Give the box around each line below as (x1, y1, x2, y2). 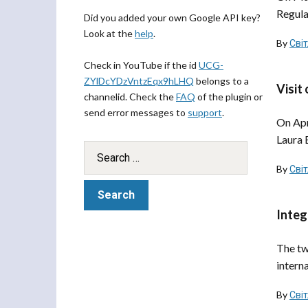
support (188, 107, 222, 118)
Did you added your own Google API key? (84, 12, 261, 23)
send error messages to (84, 107, 188, 118)
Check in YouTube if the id (84, 59, 199, 71)
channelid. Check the (84, 91, 176, 102)
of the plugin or (195, 91, 263, 102)
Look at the (84, 27, 135, 39)
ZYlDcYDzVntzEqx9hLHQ (84, 75, 194, 87)
